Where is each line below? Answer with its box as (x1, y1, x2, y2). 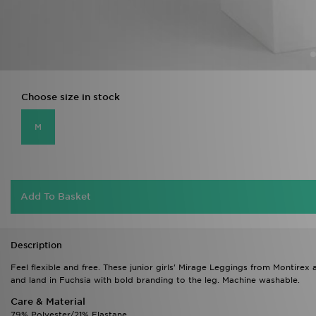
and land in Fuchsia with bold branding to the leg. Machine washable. (11, 275, 300, 285)
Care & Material (11, 296, 85, 307)
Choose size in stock (21, 92, 120, 102)
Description (11, 240, 62, 250)
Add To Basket (20, 191, 91, 202)
